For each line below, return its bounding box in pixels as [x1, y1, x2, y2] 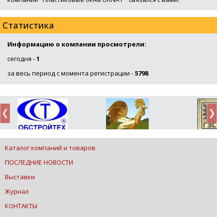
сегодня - [7, 54, 36, 63]
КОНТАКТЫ [5, 201, 37, 211]
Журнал [5, 187, 29, 196]
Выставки [5, 172, 35, 182]
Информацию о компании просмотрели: [7, 40, 146, 49]
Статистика [2, 19, 54, 31]
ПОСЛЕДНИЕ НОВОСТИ [5, 158, 73, 167]
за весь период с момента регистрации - [7, 69, 135, 78]
